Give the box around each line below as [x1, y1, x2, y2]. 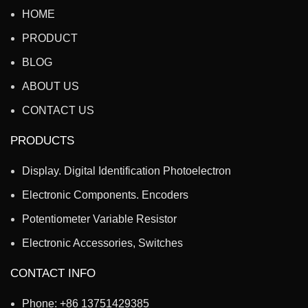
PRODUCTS [10, 133, 74, 147]
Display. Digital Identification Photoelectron [22, 164, 231, 177]
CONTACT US [22, 104, 94, 116]
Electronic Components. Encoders [22, 188, 188, 201]
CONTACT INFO [10, 266, 96, 280]
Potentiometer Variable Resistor [22, 212, 177, 225]
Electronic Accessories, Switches [22, 236, 183, 249]
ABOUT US [22, 80, 79, 92]
